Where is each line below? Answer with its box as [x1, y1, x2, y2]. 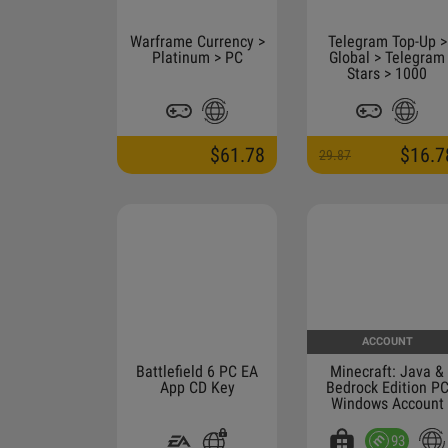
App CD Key [159, 378, 235, 397]
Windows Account [330, 394, 444, 413]
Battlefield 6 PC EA [136, 362, 258, 381]
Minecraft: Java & [330, 362, 444, 381]
